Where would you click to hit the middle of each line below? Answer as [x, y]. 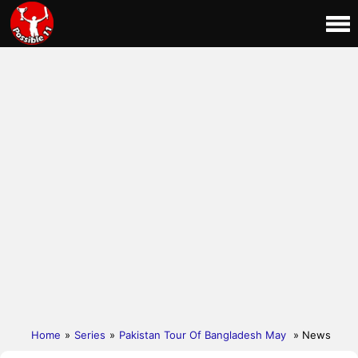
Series [90, 335]
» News [312, 335]
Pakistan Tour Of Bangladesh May [204, 335]
